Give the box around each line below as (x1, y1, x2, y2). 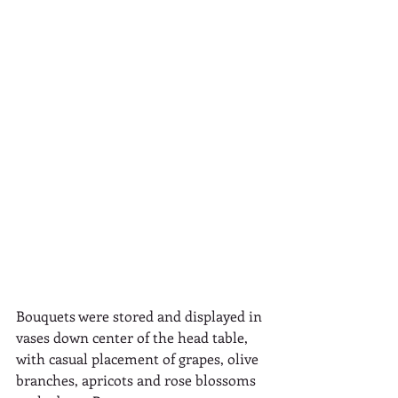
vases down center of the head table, (16, 328, 251, 347)
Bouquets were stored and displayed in (16, 306, 266, 326)
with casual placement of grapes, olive (16, 349, 262, 369)
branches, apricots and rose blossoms (16, 370, 259, 390)
